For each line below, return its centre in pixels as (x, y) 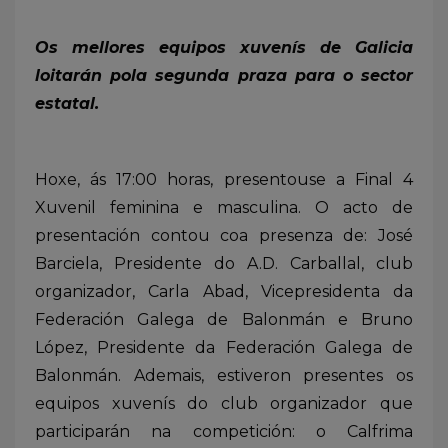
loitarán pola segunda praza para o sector (224, 75)
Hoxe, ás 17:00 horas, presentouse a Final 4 (224, 179)
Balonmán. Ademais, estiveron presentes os (224, 375)
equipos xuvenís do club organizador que (224, 403)
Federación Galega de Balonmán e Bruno (224, 319)
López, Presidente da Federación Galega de (224, 347)
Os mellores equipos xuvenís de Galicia (224, 47)
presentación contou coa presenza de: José (224, 235)
